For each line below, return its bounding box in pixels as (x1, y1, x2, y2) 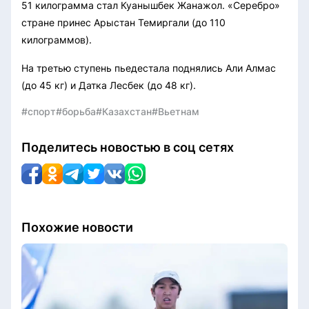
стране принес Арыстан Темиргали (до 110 (21, 16, 226, 28)
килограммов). (21, 33, 92, 46)
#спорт (21, 105, 56, 117)
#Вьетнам (152, 105, 199, 117)
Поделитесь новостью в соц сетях (21, 139, 234, 154)
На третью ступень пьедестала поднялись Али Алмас (21, 61, 276, 74)
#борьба (56, 105, 96, 117)
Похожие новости (21, 219, 133, 235)
